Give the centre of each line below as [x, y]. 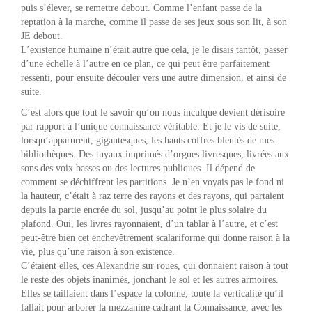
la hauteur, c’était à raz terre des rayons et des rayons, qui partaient [153, 196]
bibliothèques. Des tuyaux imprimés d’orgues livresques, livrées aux [155, 154]
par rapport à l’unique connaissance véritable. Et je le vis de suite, [151, 126]
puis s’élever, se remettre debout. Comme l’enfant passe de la [141, 8]
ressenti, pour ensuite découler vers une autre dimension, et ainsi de [154, 77]
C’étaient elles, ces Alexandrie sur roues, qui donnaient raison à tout [155, 265]
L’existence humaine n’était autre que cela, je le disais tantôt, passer [154, 49]
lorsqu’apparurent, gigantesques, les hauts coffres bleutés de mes [148, 140]
